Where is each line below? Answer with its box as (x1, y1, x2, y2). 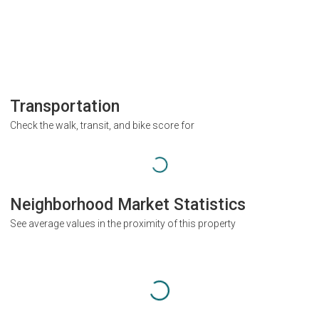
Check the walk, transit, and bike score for (10, 120, 194, 132)
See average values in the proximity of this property (10, 217, 236, 229)
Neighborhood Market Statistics (10, 194, 246, 214)
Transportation (10, 97, 120, 117)
